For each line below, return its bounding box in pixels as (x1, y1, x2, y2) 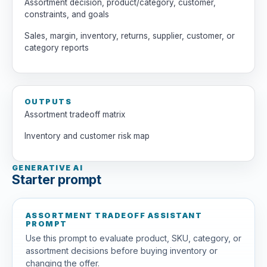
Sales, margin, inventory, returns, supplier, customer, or (24, 31, 235, 41)
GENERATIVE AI (12, 163, 83, 173)
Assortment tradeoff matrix (24, 110, 125, 119)
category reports (24, 43, 89, 52)
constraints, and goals (24, 10, 109, 19)
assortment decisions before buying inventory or (26, 246, 218, 256)
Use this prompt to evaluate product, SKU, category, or (26, 233, 241, 244)
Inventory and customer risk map (24, 131, 150, 141)
